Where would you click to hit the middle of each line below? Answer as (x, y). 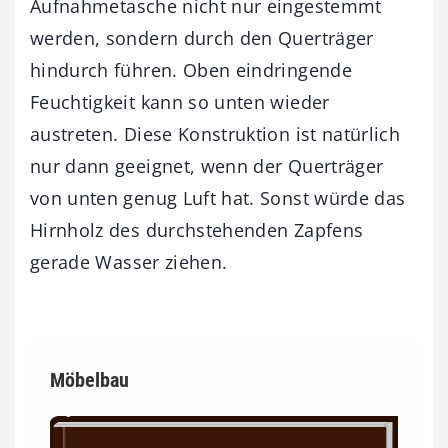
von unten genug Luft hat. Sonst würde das (218, 197)
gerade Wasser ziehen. (129, 261)
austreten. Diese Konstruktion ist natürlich (215, 133)
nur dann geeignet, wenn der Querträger (207, 165)
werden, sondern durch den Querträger (202, 37)
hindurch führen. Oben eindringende (191, 69)
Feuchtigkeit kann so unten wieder (180, 101)
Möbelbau (89, 379)
